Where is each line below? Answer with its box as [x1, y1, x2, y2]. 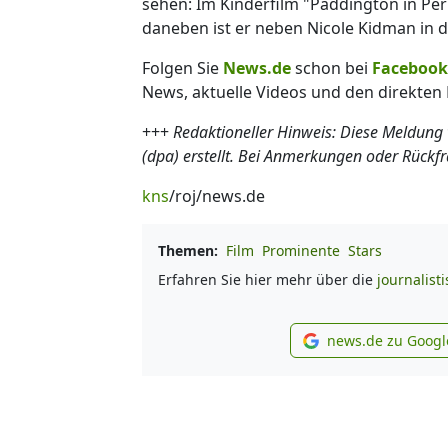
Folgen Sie [142, 56, 223, 79]
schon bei [291, 56, 372, 79]
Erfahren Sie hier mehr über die [158, 269, 377, 289]
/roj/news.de [169, 184, 265, 207]
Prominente [262, 240, 340, 260]
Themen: [158, 240, 218, 260]
